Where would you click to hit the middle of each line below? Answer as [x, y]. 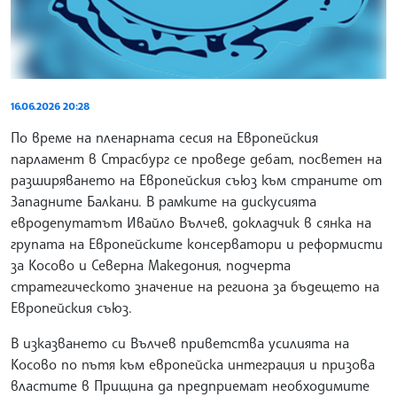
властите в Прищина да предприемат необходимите [190, 385]
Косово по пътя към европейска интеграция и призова [193, 364]
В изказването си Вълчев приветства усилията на [180, 343]
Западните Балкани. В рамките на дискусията [163, 201]
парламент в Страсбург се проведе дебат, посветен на [196, 158]
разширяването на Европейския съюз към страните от [196, 179]
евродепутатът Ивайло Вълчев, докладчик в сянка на [191, 222]
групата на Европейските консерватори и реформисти [197, 243]
